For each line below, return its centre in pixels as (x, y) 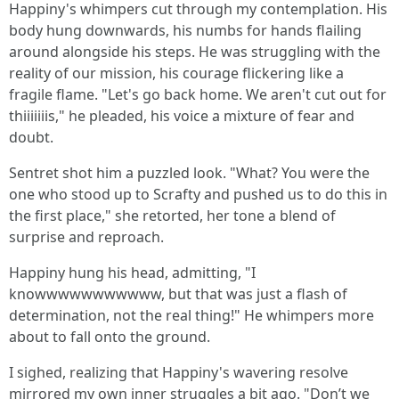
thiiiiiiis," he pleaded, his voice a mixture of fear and (182, 116)
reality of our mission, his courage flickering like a (176, 73)
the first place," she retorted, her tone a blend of (172, 216)
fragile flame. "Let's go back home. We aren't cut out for (198, 94)
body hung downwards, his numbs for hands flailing (185, 30)
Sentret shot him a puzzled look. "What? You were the (189, 173)
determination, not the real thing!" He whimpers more (191, 315)
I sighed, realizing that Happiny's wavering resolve (179, 372)
